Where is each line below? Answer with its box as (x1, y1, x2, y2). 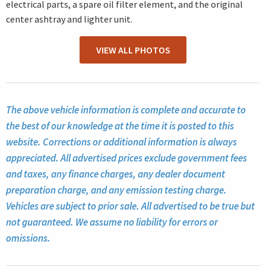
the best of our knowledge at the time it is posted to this (6, 119, 234, 132)
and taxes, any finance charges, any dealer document (6, 167, 225, 180)
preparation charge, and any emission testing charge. (6, 183, 227, 197)
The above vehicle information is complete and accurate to (6, 103, 246, 116)
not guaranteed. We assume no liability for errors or (6, 215, 218, 229)
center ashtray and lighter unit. (6, 13, 132, 26)
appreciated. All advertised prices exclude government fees (6, 151, 247, 164)
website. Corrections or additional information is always (6, 135, 237, 148)
